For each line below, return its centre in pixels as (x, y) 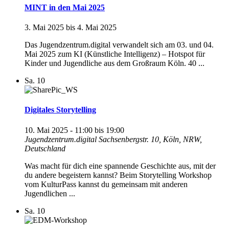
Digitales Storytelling (60, 110)
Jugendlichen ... (50, 193)
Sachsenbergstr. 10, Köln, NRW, (150, 139)
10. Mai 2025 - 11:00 (59, 130)
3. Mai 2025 (44, 28)
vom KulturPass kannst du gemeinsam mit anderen (106, 184)
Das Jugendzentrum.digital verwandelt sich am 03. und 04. (119, 45)
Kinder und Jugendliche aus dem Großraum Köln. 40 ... (114, 63)
